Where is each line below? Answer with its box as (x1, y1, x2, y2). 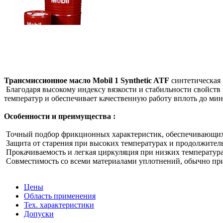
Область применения (24, 191, 96, 200)
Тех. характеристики (24, 200, 94, 209)
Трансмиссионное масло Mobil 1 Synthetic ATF (4, 76, 169, 85)
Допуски (24, 209, 54, 218)
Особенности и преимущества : (4, 111, 115, 120)
